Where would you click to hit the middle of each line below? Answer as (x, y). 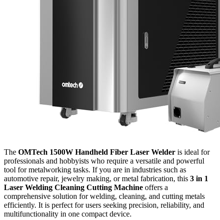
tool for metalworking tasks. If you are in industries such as (95, 169)
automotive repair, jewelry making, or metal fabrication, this (97, 178)
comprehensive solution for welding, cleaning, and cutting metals (104, 196)
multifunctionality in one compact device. (68, 214)
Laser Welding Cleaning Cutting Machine (73, 187)
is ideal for (192, 152)
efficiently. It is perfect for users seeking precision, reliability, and (104, 205)
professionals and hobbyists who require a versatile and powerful (104, 161)
